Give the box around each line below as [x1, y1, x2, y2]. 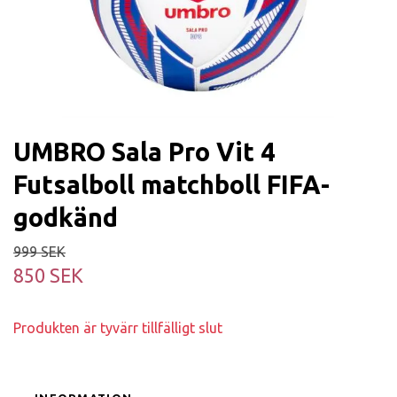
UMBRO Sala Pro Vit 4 [13, 136, 275, 166]
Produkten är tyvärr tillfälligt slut [13, 319, 226, 336]
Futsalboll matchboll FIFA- [13, 169, 330, 198]
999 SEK [13, 243, 66, 260]
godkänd [13, 202, 118, 231]
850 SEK [13, 264, 83, 286]
